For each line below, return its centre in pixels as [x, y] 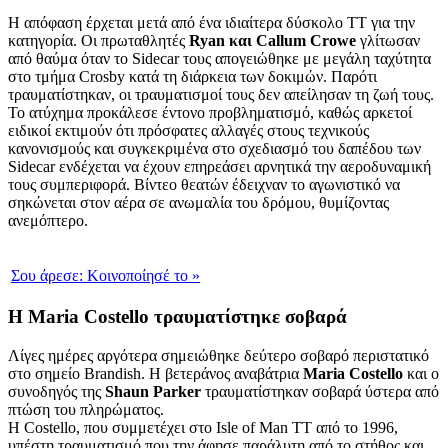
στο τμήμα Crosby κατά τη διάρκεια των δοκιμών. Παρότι [192, 76]
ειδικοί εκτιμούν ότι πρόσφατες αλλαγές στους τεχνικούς [188, 130]
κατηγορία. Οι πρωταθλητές [98, 40]
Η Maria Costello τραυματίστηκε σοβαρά [177, 317]
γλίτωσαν [388, 40]
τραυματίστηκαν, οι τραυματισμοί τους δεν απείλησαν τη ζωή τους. [221, 94]
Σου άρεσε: [47, 275]
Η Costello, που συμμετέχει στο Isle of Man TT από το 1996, [203, 428]
